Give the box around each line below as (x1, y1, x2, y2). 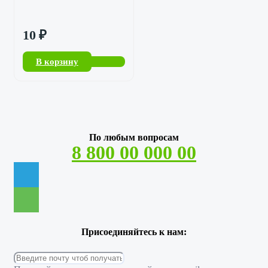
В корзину (35, 56, 78, 66)
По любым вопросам (89, 132, 179, 143)
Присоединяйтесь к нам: (81, 227, 187, 237)
